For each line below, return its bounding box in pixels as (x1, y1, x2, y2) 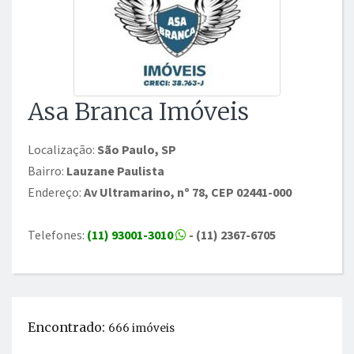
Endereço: (28, 184, 84, 200)
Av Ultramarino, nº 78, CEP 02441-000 (84, 184, 292, 200)
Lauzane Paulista (66, 163, 164, 179)
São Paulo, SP (97, 141, 176, 157)
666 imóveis (108, 322, 175, 335)
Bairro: (28, 163, 66, 179)
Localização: (28, 141, 97, 157)
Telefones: (28, 227, 87, 243)
